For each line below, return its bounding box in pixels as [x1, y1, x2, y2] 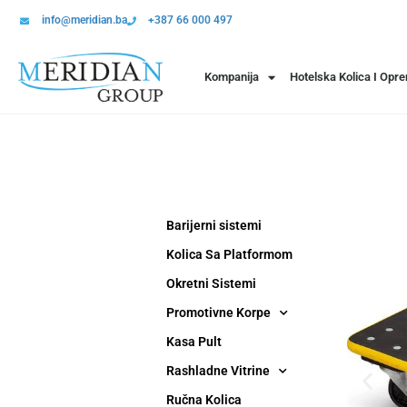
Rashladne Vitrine [166, 363, 270, 378]
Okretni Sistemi [166, 276, 256, 291]
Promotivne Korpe [166, 305, 271, 320]
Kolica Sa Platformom [166, 247, 293, 262]
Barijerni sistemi [166, 218, 262, 233]
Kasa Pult [166, 334, 222, 349]
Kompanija [204, 70, 259, 84]
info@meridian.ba [41, 14, 127, 26]
